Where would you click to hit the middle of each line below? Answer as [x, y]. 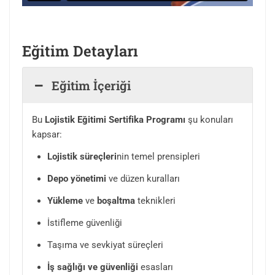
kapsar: [47, 135]
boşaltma [116, 201]
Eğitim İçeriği [91, 86]
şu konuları [209, 120]
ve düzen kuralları [143, 179]
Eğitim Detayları [80, 51]
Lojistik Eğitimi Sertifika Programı [115, 120]
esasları [156, 267]
